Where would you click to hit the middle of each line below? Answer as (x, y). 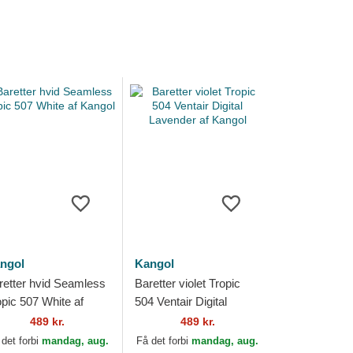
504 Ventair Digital (180, 301)
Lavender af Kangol (184, 320)
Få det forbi (164, 341)
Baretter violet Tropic (187, 283)
